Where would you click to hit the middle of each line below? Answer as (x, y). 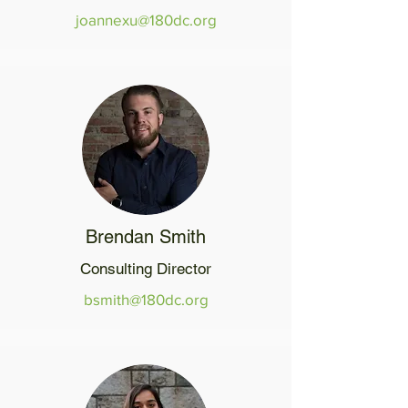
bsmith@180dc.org (146, 299)
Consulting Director (146, 269)
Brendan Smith (146, 237)
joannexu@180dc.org (146, 20)
